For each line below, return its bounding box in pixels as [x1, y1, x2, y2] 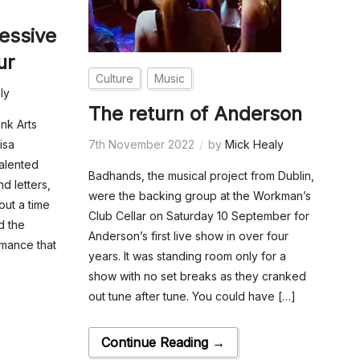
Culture [95, 72, 133, 86]
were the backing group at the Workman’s [88, 189, 311, 203]
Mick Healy [224, 137, 284, 152]
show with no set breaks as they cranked [88, 269, 306, 284]
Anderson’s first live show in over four [88, 229, 288, 243]
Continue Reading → [100, 334, 225, 351]
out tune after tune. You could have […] [88, 289, 296, 304]
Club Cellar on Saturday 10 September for [88, 209, 309, 223]
